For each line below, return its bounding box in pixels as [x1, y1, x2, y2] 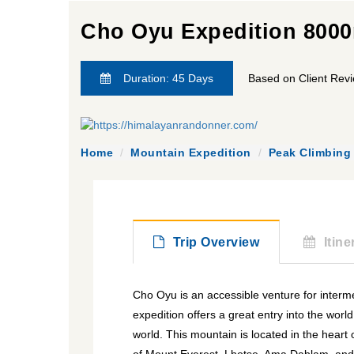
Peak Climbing [268, 146, 351, 159]
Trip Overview [172, 235, 260, 249]
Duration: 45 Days [120, 72, 214, 85]
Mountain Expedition [130, 146, 251, 159]
